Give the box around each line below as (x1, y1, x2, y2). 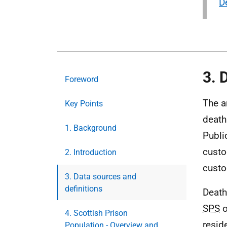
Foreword (65, 74, 98, 84)
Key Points (65, 99, 103, 108)
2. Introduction (65, 147, 117, 157)
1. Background (65, 123, 117, 133)
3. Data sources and (65, 172, 136, 181)
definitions (65, 184, 102, 194)
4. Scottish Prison (65, 208, 128, 218)
